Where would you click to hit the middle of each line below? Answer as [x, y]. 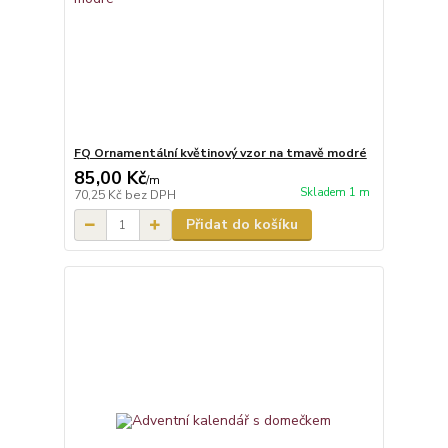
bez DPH [150, 195]
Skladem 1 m [334, 193]
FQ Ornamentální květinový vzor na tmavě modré [220, 153]
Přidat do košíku [241, 224]
